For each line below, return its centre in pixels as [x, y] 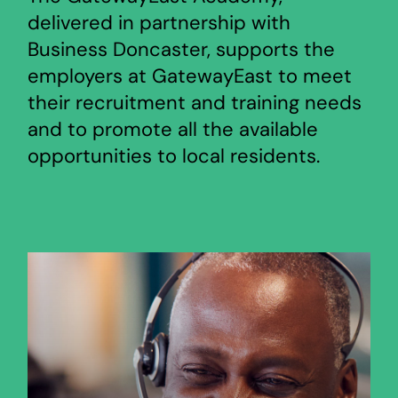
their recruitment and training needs [195, 103]
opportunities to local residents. [174, 156]
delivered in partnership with [159, 23]
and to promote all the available [173, 130]
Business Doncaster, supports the [182, 50]
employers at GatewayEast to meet [190, 76]
